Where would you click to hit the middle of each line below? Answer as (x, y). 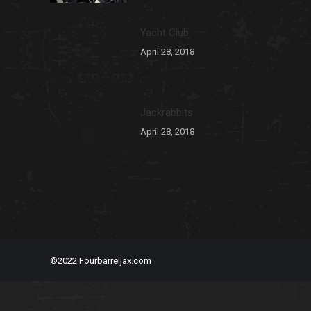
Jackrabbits (167, 112)
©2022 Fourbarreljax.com (101, 260)
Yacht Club (165, 33)
